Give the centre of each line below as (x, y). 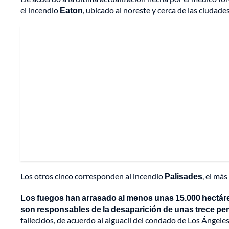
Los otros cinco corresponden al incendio (93, 176)
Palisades (184, 176)
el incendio (40, 10)
